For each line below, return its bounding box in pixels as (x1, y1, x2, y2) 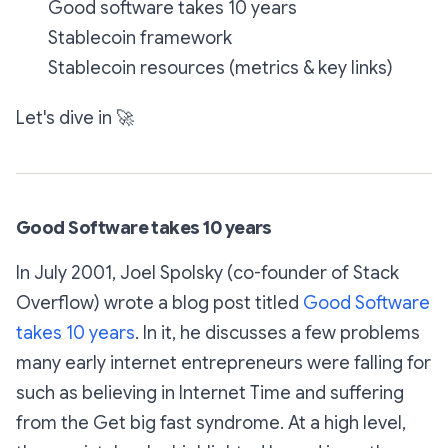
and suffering (295, 382, 404, 404)
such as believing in (16, 382, 179, 404)
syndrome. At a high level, (192, 412, 406, 434)
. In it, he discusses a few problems (135, 322, 420, 344)
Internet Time (179, 382, 295, 404)
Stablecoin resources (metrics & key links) (48, 57, 393, 79)
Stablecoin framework (48, 27, 232, 49)
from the (16, 412, 93, 434)
